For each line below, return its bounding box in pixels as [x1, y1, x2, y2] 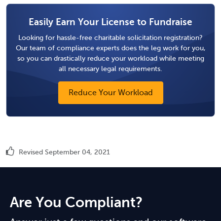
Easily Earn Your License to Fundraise [29, 16, 192, 27]
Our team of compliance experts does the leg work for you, [15, 43, 206, 52]
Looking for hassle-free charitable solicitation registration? [18, 33, 203, 41]
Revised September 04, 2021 [17, 148, 110, 156]
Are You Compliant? [10, 194, 143, 211]
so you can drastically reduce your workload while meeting [17, 54, 204, 62]
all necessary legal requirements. [59, 64, 162, 73]
